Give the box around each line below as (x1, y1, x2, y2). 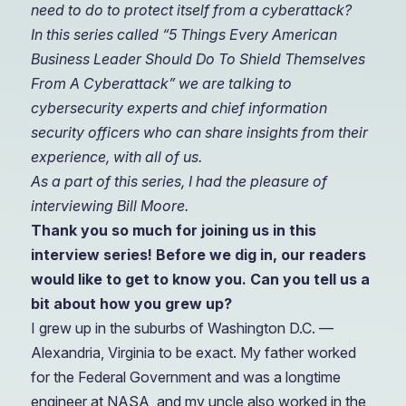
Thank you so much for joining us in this (30, 221, 316, 239)
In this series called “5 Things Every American (30, 25, 337, 43)
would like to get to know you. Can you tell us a (30, 270, 370, 288)
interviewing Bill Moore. (30, 197, 188, 215)
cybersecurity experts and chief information (30, 99, 327, 117)
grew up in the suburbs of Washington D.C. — (38, 319, 333, 337)
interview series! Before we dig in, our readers (30, 246, 366, 264)
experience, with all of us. (30, 148, 202, 166)
